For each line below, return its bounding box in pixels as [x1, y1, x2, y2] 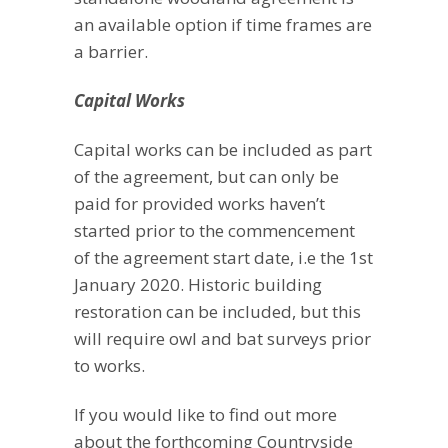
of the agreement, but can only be [74, 165, 339, 189]
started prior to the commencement [74, 219, 355, 243]
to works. [74, 354, 145, 378]
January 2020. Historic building [74, 273, 322, 297]
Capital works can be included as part [74, 138, 372, 162]
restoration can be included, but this [74, 300, 361, 324]
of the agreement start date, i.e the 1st [74, 246, 373, 270]
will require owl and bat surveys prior [74, 327, 371, 351]
